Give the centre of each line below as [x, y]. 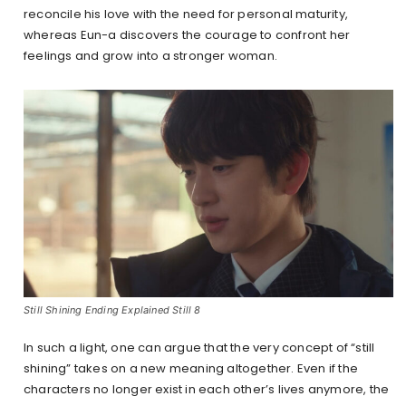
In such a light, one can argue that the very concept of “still [199, 348]
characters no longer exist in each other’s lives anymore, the [207, 390]
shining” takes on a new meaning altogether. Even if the [191, 369]
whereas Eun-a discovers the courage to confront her [187, 34]
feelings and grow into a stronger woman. [150, 55]
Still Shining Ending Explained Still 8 [112, 310]
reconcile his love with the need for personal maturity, [186, 14]
